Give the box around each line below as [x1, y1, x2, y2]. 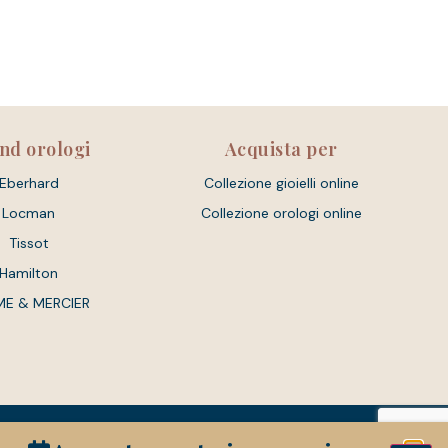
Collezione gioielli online [203, 174, 359, 193]
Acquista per [224, 136, 338, 161]
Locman [2, 204, 56, 223]
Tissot [8, 234, 49, 253]
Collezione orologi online [200, 204, 362, 223]
